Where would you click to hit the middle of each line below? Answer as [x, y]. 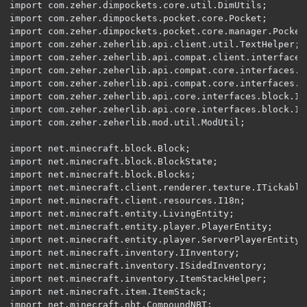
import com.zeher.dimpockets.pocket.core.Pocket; [138, 18]
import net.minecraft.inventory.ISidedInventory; [138, 265]
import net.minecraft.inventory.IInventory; [125, 252]
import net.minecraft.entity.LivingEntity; [122, 213]
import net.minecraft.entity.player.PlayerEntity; [141, 226]
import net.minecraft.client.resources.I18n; [127, 200]
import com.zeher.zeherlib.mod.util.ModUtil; [127, 122]
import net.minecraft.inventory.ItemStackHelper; [138, 278]
